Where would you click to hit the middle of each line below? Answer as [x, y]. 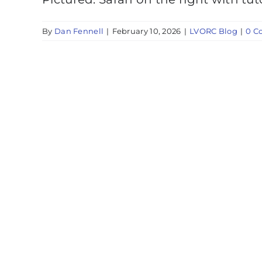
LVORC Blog [213, 31]
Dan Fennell [79, 31]
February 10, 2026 [146, 31]
